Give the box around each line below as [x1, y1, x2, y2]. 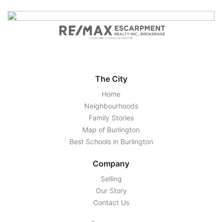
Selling [100, 174, 122, 183]
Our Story [95, 186, 127, 195]
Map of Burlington [82, 125, 140, 134]
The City [95, 73, 127, 84]
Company [93, 158, 129, 168]
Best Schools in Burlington [69, 137, 153, 146]
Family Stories [88, 113, 134, 122]
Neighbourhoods [84, 101, 138, 110]
